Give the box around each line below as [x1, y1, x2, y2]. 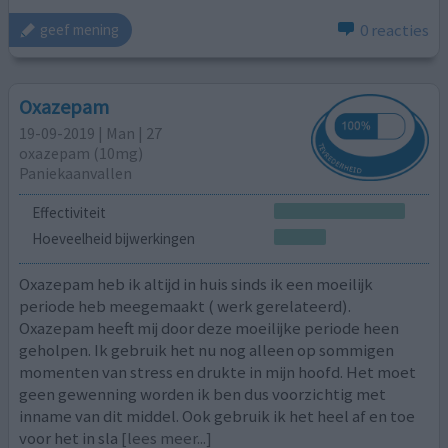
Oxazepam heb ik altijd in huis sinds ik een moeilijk [19, 272, 374, 295]
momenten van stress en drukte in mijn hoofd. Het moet [19, 360, 417, 383]
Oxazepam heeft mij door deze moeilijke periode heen [19, 316, 400, 339]
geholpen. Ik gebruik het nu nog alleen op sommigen [19, 338, 395, 361]
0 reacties [359, 18, 429, 41]
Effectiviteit [31, 203, 106, 223]
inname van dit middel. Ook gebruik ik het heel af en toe [19, 404, 416, 427]
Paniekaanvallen [19, 163, 133, 184]
